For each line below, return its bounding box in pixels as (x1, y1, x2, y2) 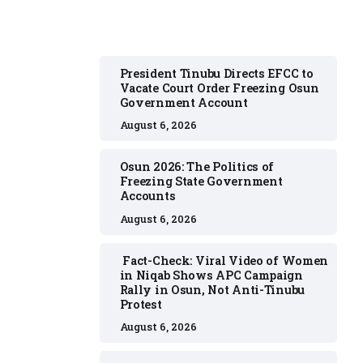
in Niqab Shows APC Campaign (119, 267, 303, 283)
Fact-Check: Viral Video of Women (119, 252, 329, 268)
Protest (119, 296, 162, 312)
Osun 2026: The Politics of (119, 159, 275, 175)
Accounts (119, 188, 176, 204)
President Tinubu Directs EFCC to (119, 65, 314, 81)
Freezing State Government (119, 173, 283, 190)
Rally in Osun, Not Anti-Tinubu (119, 281, 305, 297)
